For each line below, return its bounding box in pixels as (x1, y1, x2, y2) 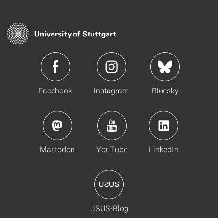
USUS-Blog (90, 203, 128, 213)
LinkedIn (148, 144, 179, 154)
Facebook (38, 85, 72, 95)
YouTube (96, 144, 127, 154)
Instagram (93, 85, 129, 95)
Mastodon (39, 144, 75, 154)
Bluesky (151, 85, 179, 95)
